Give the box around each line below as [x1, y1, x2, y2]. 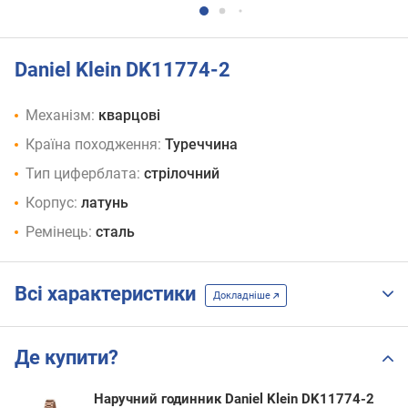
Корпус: [25, 194, 77, 212]
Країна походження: [25, 136, 161, 154]
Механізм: [25, 107, 95, 125]
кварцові [98, 107, 160, 125]
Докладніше [213, 289, 273, 301]
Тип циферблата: [25, 165, 140, 183]
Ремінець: [25, 223, 92, 241]
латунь [81, 194, 128, 212]
